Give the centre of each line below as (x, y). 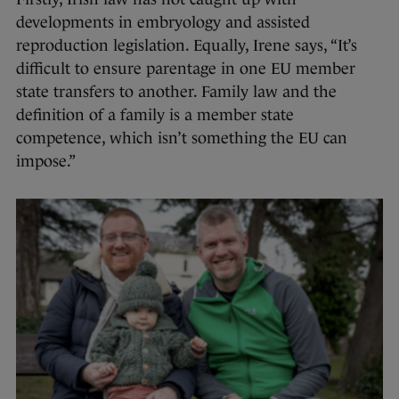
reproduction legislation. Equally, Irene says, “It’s (187, 46)
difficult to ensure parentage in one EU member (186, 69)
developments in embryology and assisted (163, 23)
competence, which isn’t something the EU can (182, 138)
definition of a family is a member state (155, 115)
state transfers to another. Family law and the (176, 92)
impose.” (46, 162)
